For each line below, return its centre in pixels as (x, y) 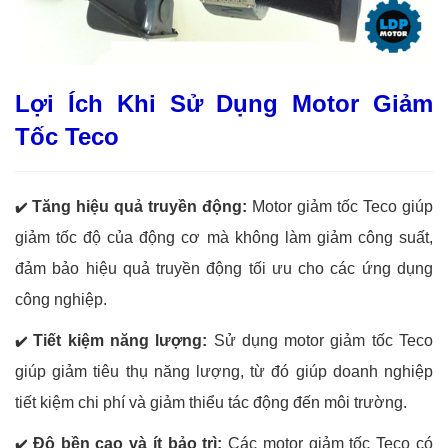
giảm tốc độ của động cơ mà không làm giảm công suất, (224, 238)
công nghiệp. (61, 300)
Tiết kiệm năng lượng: (120, 341)
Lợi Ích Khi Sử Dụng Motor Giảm (224, 104)
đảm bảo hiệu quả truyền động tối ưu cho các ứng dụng (224, 269)
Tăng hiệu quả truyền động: (139, 207)
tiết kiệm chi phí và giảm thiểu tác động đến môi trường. (211, 403)
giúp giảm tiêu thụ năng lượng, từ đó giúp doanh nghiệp (224, 372)
